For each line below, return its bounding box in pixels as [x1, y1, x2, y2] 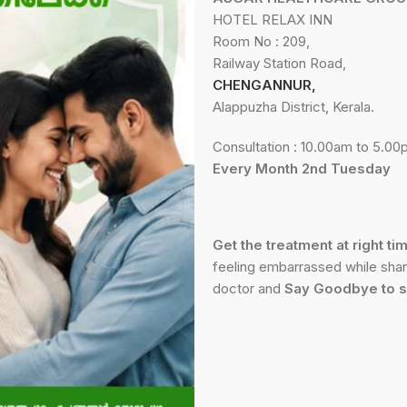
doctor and [213, 279, 284, 297]
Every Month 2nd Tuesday [213, 159, 391, 177]
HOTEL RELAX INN [213, 10, 333, 28]
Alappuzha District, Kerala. [213, 97, 374, 115]
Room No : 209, [213, 32, 310, 50]
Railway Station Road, [213, 54, 346, 72]
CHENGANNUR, [213, 75, 316, 94]
